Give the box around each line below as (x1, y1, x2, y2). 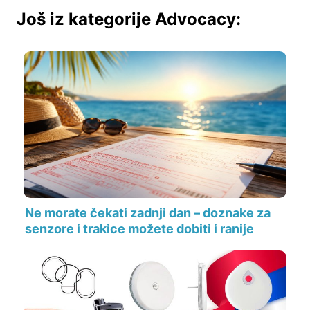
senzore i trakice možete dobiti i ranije (25, 221, 254, 237)
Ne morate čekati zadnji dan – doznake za (25, 206, 271, 221)
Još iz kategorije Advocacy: (17, 9, 241, 30)
